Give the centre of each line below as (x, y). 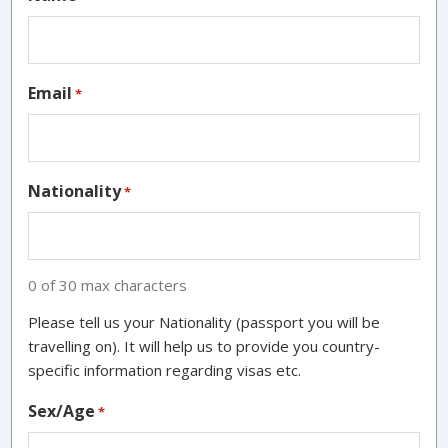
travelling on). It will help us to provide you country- (204, 345)
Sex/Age (62, 410)
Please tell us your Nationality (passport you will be (204, 321)
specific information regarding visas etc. (165, 369)
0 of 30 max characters (108, 284)
